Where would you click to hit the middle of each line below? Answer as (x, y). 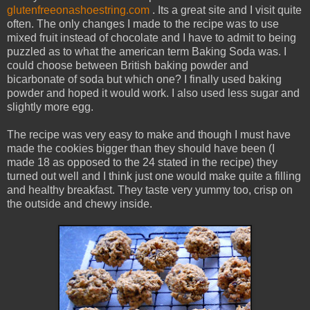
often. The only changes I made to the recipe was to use (143, 24)
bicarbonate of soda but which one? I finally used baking (144, 79)
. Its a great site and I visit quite (226, 10)
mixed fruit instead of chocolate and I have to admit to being (152, 37)
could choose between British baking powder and (128, 65)
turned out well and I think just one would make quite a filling (154, 176)
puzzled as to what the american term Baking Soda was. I (147, 51)
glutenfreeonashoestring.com (78, 10)
